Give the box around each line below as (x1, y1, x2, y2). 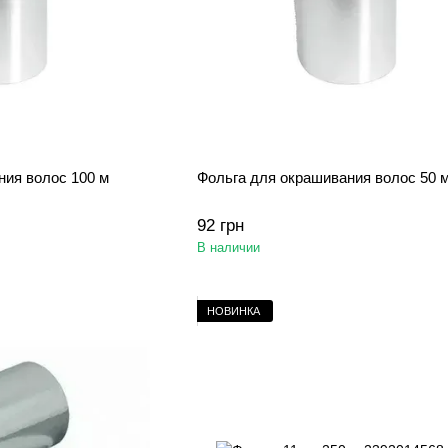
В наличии (196, 240, 260, 255)
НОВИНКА (206, 304, 260, 317)
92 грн (196, 216, 244, 235)
